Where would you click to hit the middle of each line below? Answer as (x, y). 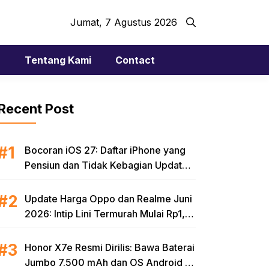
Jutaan (40, 229)
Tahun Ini (45, 180)
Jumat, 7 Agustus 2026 (124, 22)
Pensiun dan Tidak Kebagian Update (106, 165)
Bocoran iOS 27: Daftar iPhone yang (105, 150)
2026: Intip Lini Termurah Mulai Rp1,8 (108, 214)
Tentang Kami (58, 60)
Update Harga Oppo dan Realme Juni (108, 199)
